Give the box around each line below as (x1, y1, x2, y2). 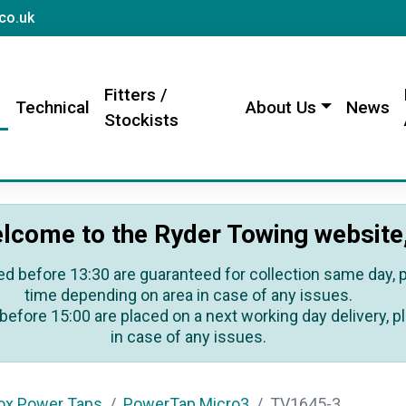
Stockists (103, 110, 179, 130)
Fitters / (103, 84, 167, 105)
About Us (246, 97, 317, 118)
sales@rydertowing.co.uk (34, 8, 203, 25)
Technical (14, 97, 90, 118)
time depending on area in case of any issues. (24, 285, 353, 304)
